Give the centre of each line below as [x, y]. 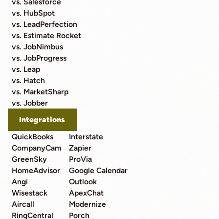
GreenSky [29, 159]
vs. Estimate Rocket [46, 35]
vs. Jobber [30, 103]
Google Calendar [99, 171]
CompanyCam [36, 148]
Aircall [23, 204]
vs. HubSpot [33, 13]
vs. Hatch [28, 80]
